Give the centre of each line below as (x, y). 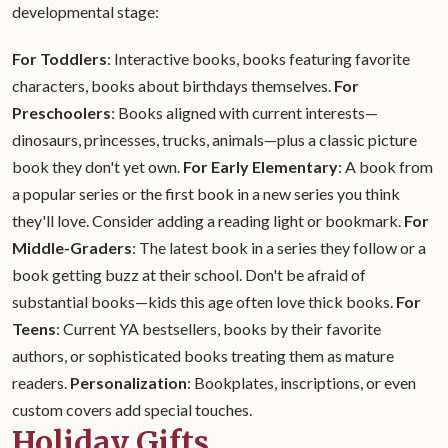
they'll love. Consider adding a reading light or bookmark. (208, 220)
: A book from (385, 166)
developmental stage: (85, 11)
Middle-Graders (72, 247)
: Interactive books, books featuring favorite (258, 58)
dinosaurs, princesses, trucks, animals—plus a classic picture (214, 139)
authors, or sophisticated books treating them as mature (203, 355)
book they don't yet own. (97, 166)
